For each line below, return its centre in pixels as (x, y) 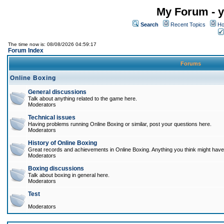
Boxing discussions (56, 168)
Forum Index (26, 50)
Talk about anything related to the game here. (82, 98)
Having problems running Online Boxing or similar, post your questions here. (120, 124)
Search (149, 24)
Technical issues (52, 117)
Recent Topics (188, 24)
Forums (191, 63)
